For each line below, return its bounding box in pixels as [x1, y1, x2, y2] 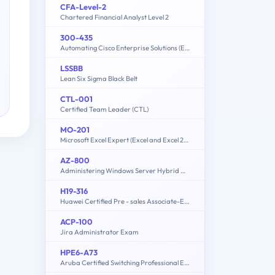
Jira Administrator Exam [60, 227, 139, 236]
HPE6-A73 [60, 247, 98, 257]
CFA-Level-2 [60, 1, 106, 12]
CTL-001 [60, 93, 93, 104]
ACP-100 [60, 216, 93, 227]
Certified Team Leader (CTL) [60, 104, 149, 114]
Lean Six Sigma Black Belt [60, 74, 137, 83]
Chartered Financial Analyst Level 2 [60, 12, 169, 21]
